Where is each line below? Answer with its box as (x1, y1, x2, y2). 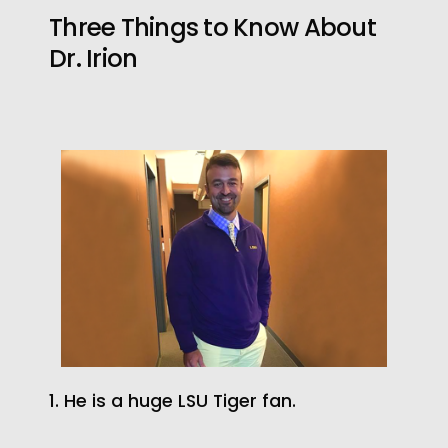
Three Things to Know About (48, 10, 376, 46)
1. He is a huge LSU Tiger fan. (48, 389, 296, 414)
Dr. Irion (48, 41, 138, 77)
